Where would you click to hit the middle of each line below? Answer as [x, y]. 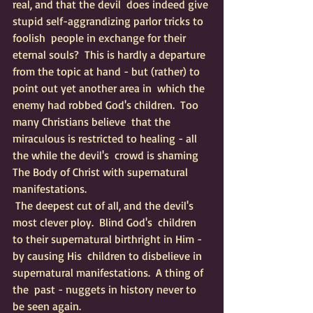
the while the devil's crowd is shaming [107, 155]
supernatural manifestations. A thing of [109, 272]
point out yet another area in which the [110, 88]
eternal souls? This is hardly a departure [112, 54]
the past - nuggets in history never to [106, 289]
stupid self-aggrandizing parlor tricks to [109, 21]
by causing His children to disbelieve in [109, 256]
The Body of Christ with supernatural [102, 172]
